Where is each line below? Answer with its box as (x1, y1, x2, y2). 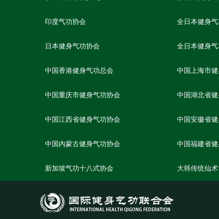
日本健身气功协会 (45, 43, 100, 50)
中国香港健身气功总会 (45, 67, 113, 74)
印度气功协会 (45, 18, 86, 25)
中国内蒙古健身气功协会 (45, 140, 120, 148)
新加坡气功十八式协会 (45, 165, 113, 172)
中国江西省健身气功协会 (45, 116, 120, 123)
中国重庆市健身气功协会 (45, 91, 120, 99)
